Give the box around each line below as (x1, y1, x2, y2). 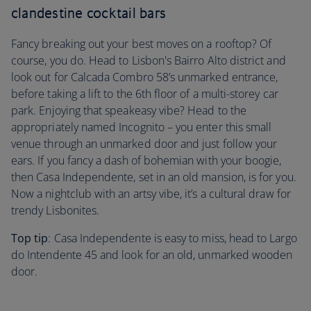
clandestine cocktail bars (11, 4, 167, 22)
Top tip (11, 230, 49, 246)
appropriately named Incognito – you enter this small (11, 119, 272, 135)
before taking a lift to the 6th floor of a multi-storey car (11, 86, 278, 101)
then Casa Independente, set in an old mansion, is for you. (11, 169, 296, 185)
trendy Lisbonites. (11, 203, 100, 218)
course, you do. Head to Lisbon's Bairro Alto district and (11, 53, 286, 68)
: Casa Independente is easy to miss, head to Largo (48, 230, 297, 246)
